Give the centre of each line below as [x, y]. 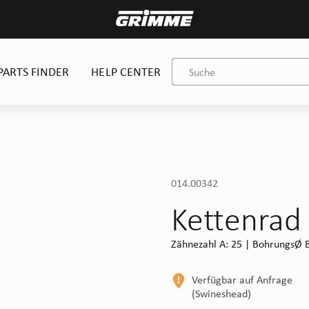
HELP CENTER [126, 71]
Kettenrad [236, 219]
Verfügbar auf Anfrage [242, 280]
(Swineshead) [221, 293]
